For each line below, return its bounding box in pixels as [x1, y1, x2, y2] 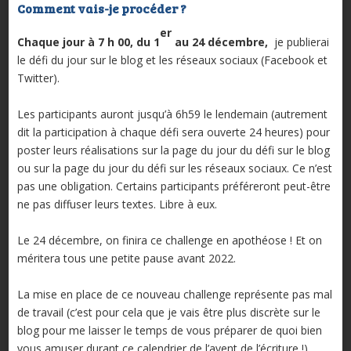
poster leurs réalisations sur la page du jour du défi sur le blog [16, 142, 330, 157]
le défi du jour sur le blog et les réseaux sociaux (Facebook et [16, 52, 327, 67]
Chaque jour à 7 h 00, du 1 [16, 34, 160, 49]
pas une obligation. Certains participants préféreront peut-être [16, 178, 331, 194]
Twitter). [16, 70, 60, 85]
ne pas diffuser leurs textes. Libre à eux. [16, 196, 217, 212]
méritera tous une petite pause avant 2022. [16, 250, 236, 266]
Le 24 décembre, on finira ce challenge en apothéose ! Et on [16, 232, 322, 248]
